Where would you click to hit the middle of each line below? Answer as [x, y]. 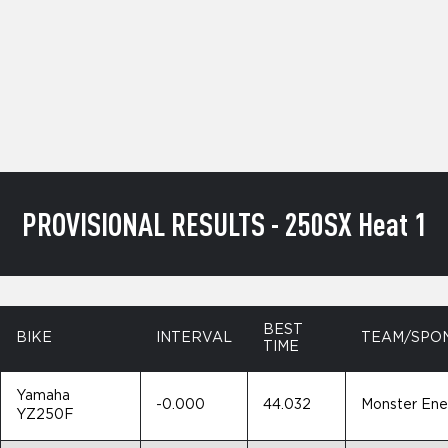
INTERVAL [194, 338]
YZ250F [45, 415]
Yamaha [43, 396]
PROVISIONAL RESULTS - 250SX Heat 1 [224, 223]
